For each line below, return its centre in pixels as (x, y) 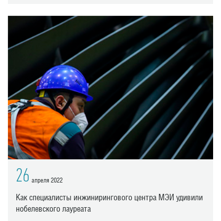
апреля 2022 (47, 180)
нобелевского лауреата (53, 208)
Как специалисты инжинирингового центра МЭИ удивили (109, 197)
